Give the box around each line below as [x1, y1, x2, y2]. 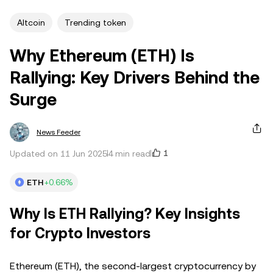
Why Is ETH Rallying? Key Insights [10, 205, 240, 222]
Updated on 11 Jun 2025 [10, 148, 107, 158]
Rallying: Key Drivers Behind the [10, 67, 260, 87]
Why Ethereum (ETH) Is [10, 45, 194, 65]
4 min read [108, 148, 151, 158]
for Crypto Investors [10, 224, 151, 242]
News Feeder [37, 127, 80, 136]
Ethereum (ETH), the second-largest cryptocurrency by [10, 260, 256, 272]
